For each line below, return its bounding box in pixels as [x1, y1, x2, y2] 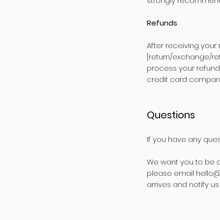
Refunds [147, 18, 177, 28]
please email [147, 168, 196, 178]
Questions [147, 108, 195, 122]
